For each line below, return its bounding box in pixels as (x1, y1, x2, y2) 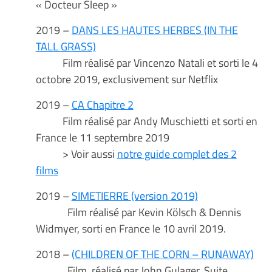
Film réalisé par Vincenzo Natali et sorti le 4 (35, 54, 258, 72)
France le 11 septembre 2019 (35, 129, 169, 146)
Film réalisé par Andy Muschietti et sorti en (35, 112, 257, 130)
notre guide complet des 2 (117, 145, 237, 163)
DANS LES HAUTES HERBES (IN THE (71, 21, 238, 39)
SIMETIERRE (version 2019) (71, 187, 198, 205)
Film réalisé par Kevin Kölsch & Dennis (35, 203, 241, 221)
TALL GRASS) (35, 38, 96, 55)
